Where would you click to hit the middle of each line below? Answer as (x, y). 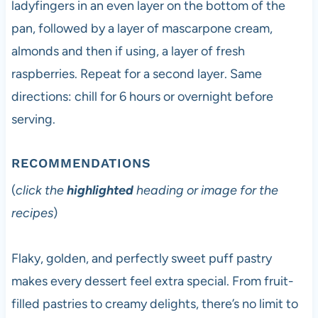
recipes (32, 213)
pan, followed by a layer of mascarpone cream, (142, 29)
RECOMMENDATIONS (81, 163)
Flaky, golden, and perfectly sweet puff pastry (141, 259)
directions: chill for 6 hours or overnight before (142, 97)
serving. (33, 120)
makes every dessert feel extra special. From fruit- (152, 281)
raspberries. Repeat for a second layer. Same (136, 74)
